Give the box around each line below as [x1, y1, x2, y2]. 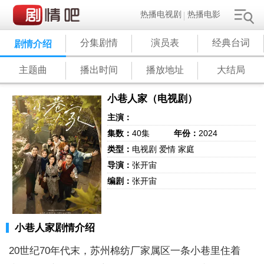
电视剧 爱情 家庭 [132, 144, 195, 154]
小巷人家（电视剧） [107, 93, 198, 104]
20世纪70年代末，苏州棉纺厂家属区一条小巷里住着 [9, 245, 240, 257]
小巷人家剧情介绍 [15, 222, 95, 234]
